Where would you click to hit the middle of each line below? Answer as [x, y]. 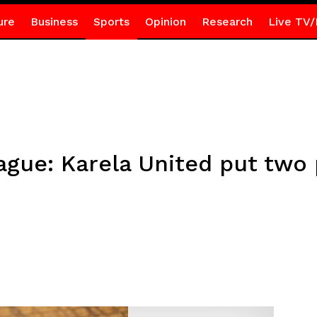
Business [54, 22]
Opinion [165, 22]
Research [227, 22]
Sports [111, 22]
